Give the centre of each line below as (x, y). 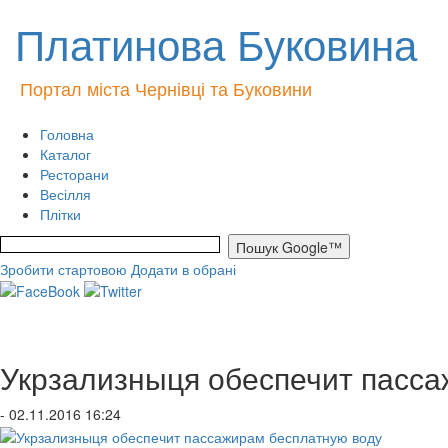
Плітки (60, 214)
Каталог (65, 154)
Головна (67, 134)
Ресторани (74, 174)
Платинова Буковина (216, 43)
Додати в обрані (183, 269)
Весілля (65, 194)
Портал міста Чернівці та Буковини (166, 88)
